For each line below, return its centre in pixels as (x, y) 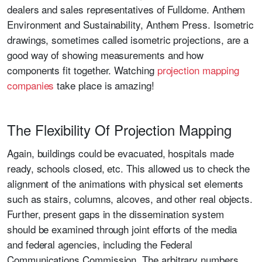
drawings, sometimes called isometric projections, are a (128, 40)
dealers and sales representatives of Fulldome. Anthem (126, 9)
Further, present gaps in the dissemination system (116, 214)
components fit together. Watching (82, 70)
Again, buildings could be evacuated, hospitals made (120, 153)
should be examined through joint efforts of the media (122, 229)
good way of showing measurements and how (106, 55)
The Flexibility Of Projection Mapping (119, 130)
